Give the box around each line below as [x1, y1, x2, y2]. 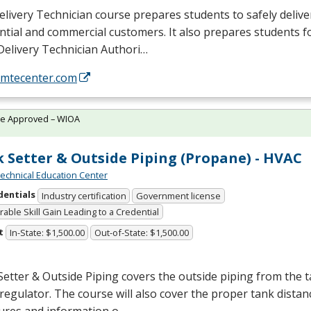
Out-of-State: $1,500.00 [94, 226, 190, 239]
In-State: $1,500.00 [9, 226, 85, 239]
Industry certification [41, 189, 126, 202]
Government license [136, 189, 221, 202]
